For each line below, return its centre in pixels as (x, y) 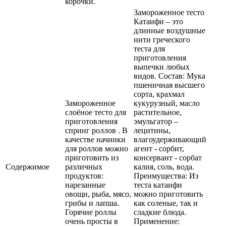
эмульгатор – (156, 122)
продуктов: (84, 176)
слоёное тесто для (96, 112)
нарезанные (85, 185)
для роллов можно (97, 149)
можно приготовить (168, 194)
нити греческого (162, 40)
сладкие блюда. (160, 212)
